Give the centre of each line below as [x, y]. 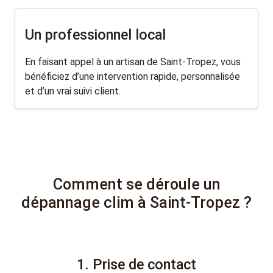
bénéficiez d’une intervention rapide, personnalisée [133, 77]
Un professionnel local [95, 34]
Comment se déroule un [136, 184]
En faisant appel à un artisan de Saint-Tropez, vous [133, 62]
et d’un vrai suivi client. [73, 91]
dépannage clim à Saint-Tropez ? [136, 202]
